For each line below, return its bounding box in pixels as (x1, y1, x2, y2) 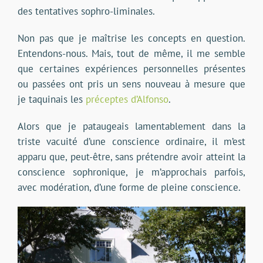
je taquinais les (17, 93, 86, 106)
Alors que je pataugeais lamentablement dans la (17, 120, 246, 133)
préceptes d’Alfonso (85, 93, 168, 106)
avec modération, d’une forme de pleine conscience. (17, 181, 241, 194)
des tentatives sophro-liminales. (17, 5, 155, 18)
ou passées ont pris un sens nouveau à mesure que (17, 77, 246, 91)
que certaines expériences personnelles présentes (17, 62, 246, 76)
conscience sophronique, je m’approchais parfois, (17, 166, 246, 179)
